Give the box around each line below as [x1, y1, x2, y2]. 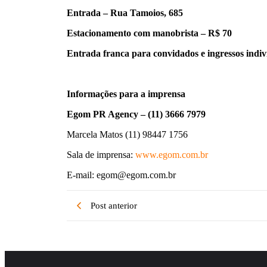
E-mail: [67, 170, 97, 180]
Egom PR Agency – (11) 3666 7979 [67, 109, 206, 119]
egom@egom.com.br [97, 170, 176, 180]
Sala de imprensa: [67, 150, 133, 160]
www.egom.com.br [133, 150, 208, 160]
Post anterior [91, 200, 137, 210]
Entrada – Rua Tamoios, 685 [67, 8, 183, 18]
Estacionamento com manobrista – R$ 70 [67, 28, 232, 38]
